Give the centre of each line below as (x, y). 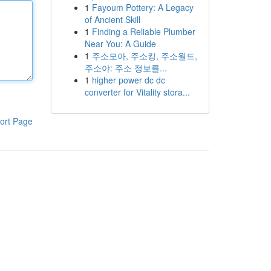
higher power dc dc (128, 80)
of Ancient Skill (112, 19)
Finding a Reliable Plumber (143, 31)
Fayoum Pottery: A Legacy (142, 7)
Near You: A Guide (120, 44)
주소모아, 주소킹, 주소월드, (144, 56)
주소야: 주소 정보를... (126, 68)
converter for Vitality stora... (137, 92)
